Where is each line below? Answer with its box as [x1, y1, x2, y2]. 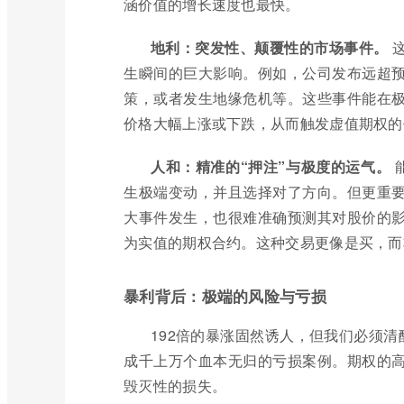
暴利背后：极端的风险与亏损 [124, 285, 326, 307]
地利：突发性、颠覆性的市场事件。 [151, 37, 389, 58]
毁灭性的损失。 [124, 375, 227, 396]
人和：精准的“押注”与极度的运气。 [151, 156, 391, 177]
